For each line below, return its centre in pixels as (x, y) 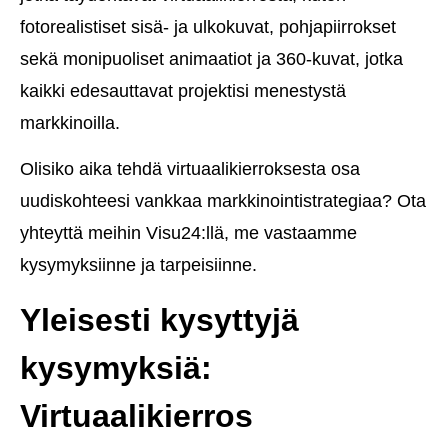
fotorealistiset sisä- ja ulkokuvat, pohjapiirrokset (208, 27)
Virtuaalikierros (136, 415)
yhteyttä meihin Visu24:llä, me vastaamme (188, 233)
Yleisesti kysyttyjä (159, 319)
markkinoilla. (70, 123)
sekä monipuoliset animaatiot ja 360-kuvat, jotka (211, 59)
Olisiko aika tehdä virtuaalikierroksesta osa (190, 169)
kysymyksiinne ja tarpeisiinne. (138, 265)
